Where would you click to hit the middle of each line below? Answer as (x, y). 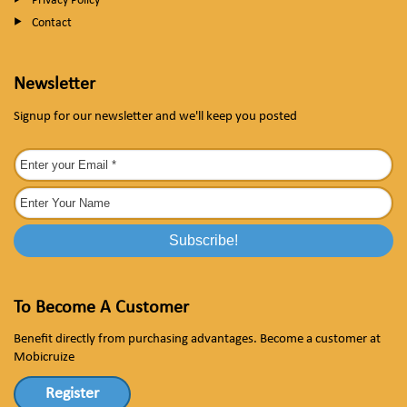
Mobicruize (44, 357)
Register (72, 393)
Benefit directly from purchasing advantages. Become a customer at (197, 339)
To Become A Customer (101, 308)
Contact (52, 23)
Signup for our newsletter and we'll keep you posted (155, 116)
